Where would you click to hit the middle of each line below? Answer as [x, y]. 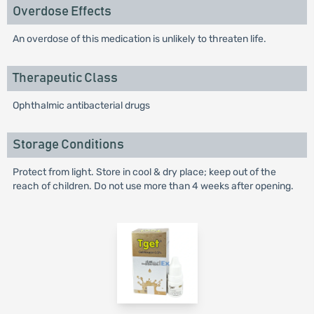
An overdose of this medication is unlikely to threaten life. [139, 39]
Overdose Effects [62, 12]
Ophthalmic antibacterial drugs [81, 105]
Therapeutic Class [65, 78]
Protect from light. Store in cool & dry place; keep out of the [144, 172]
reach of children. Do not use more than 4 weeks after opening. [153, 186]
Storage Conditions [68, 145]
